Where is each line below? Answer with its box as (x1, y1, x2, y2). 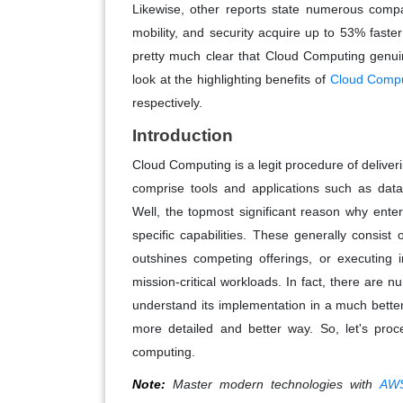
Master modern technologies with (166, 376, 380, 391)
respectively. (132, 94, 202, 110)
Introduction (132, 125, 233, 145)
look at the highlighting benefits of (132, 71, 330, 86)
